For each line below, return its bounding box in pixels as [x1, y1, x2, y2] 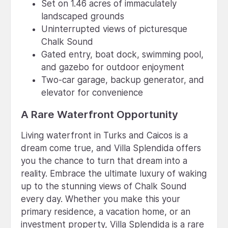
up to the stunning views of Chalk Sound [21, 181, 187, 191]
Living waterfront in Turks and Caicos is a [21, 130, 188, 140]
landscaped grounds [41, 11, 124, 21]
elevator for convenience [41, 87, 143, 98]
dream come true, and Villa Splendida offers [21, 142, 201, 153]
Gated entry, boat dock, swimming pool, [41, 49, 204, 60]
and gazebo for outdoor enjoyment [41, 62, 184, 72]
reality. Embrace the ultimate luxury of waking [21, 168, 207, 179]
